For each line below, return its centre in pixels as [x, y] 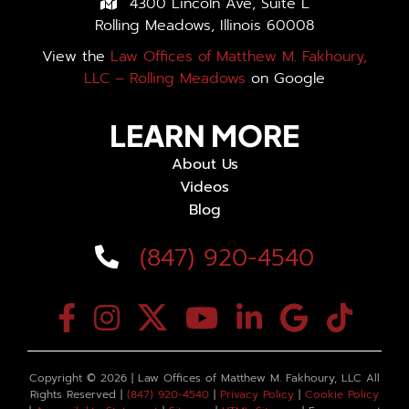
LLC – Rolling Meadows [165, 79]
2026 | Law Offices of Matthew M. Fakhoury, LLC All [240, 378]
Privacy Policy [257, 394]
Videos [204, 187]
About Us [204, 164]
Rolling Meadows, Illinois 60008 [204, 26]
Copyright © [65, 378]
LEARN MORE [204, 135]
